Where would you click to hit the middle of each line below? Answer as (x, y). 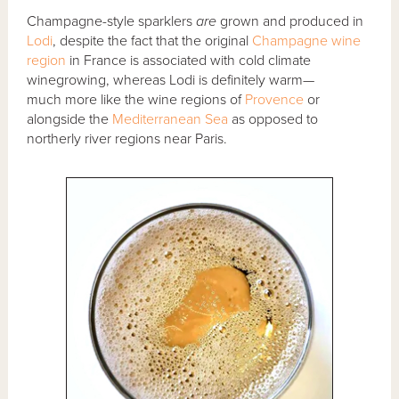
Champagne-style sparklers (112, 21)
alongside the (70, 119)
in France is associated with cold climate (189, 60)
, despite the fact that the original (153, 41)
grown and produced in (290, 21)
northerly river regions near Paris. (129, 138)
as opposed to (275, 119)
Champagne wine (307, 41)
